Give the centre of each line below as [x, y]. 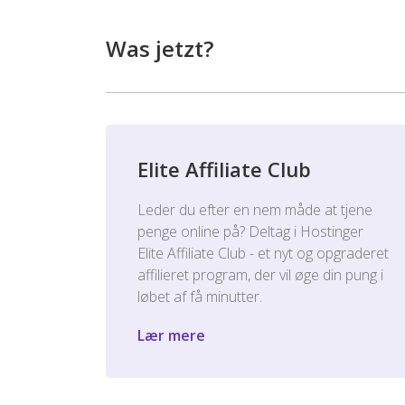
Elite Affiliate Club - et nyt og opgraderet [263, 253]
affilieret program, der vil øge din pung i [260, 275]
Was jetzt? [160, 48]
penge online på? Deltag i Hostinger [250, 231]
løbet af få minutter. [200, 297]
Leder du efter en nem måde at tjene [255, 210]
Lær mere [171, 335]
